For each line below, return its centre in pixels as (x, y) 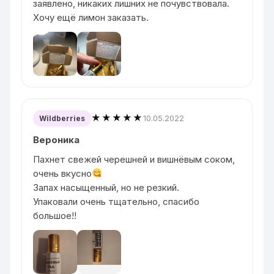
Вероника (57, 139)
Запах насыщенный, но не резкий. (106, 187)
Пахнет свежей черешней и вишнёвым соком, (134, 159)
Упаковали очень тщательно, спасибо (117, 201)
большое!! (55, 215)
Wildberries (62, 118)
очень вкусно (63, 173)
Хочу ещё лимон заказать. (91, 17)
